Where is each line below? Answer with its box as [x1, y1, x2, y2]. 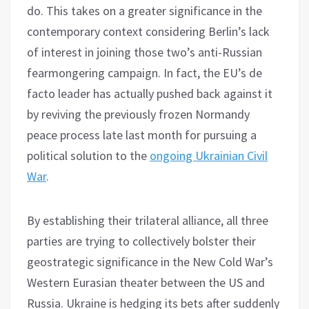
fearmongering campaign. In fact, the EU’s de [27, 64, 262, 81]
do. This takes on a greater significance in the [27, 2, 262, 19]
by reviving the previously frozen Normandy [27, 106, 250, 122]
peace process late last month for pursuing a [27, 126, 257, 143]
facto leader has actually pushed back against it [27, 85, 272, 101]
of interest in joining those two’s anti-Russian [27, 43, 262, 60]
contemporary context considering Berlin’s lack [27, 23, 270, 39]
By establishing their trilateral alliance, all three [27, 212, 268, 228]
